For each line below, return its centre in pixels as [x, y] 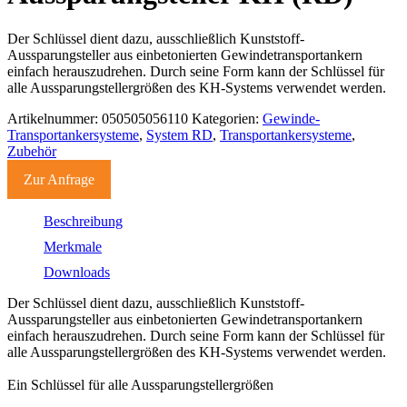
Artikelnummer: [55, 118]
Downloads [77, 272]
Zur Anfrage [59, 179]
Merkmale [73, 246]
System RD [179, 134]
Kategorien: [227, 118]
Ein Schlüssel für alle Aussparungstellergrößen [140, 384]
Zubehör [32, 151]
